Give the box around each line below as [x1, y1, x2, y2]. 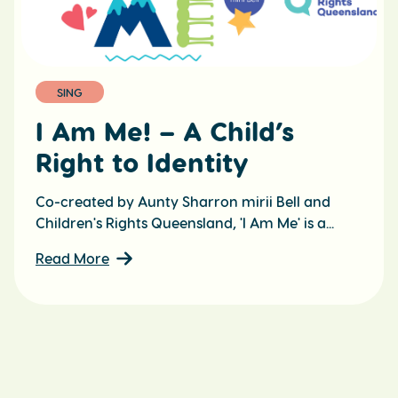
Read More [36, 250, 109, 267]
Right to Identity [36, 146, 249, 179]
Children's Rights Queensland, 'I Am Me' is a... [36, 214, 334, 232]
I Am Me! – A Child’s [36, 115, 294, 147]
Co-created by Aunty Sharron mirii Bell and [36, 193, 330, 211]
